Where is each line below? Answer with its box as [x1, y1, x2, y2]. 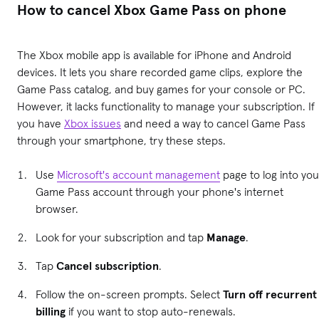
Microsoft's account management [57, 167, 220, 182]
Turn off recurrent [223, 286, 317, 301]
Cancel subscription [56, 258, 159, 273]
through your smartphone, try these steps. [17, 132, 226, 147]
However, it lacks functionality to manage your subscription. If [17, 98, 315, 113]
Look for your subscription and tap [36, 229, 206, 244]
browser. [36, 201, 81, 216]
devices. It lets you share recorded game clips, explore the [17, 64, 303, 79]
